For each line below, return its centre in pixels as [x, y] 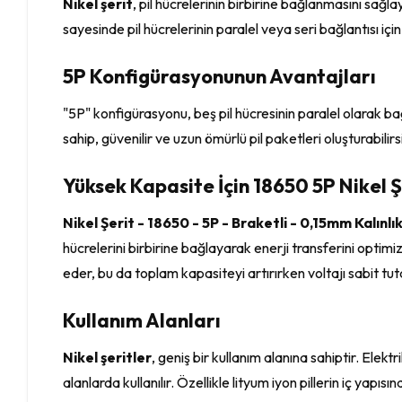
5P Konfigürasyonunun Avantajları [220, 76]
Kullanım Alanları [142, 320]
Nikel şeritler [108, 357]
